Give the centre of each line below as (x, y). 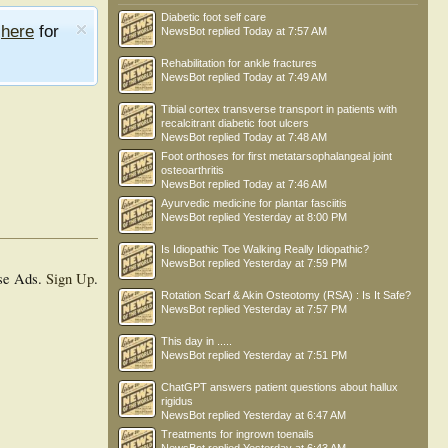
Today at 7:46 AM (285, 184)
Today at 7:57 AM (285, 31)
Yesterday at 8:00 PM (295, 217)
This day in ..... (196, 341)
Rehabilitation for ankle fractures (239, 63)
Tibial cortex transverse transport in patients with (279, 109)
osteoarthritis (192, 170)
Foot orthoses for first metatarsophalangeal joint (276, 156)
